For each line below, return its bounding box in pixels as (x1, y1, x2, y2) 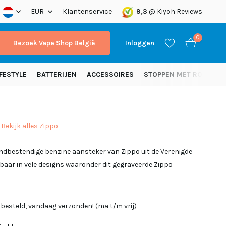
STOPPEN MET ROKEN (144, 70, 216, 79)
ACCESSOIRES (87, 70, 134, 79)
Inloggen (125, 38, 154, 47)
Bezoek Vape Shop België (13, 38, 95, 47)
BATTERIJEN (37, 70, 77, 79)
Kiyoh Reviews (157, 7, 202, 16)
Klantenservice (63, 7, 112, 16)
